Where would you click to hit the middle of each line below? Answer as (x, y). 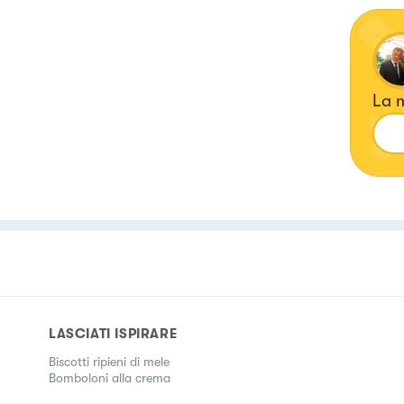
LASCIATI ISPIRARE (113, 334)
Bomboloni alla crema (110, 378)
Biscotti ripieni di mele (109, 362)
